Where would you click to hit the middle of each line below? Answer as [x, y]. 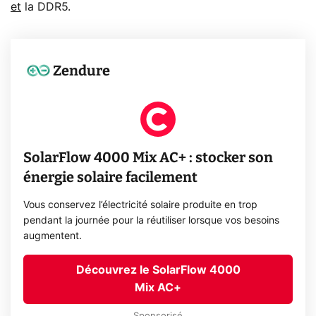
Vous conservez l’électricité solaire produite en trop [141, 206]
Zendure [82, 71]
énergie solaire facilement [111, 177]
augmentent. [53, 237]
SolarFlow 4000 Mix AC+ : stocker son [148, 158]
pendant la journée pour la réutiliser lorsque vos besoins [152, 221]
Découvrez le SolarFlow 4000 [158, 271]
